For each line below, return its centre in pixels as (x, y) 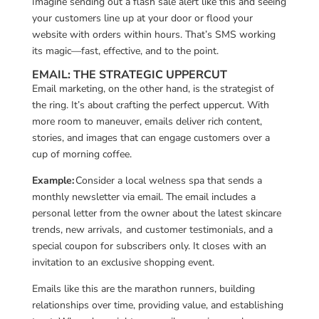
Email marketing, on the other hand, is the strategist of (153, 88)
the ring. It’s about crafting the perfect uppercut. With (150, 105)
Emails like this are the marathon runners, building (143, 288)
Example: (53, 180)
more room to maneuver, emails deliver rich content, (147, 121)
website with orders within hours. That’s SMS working (153, 34)
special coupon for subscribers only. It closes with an (149, 246)
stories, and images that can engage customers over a (151, 137)
